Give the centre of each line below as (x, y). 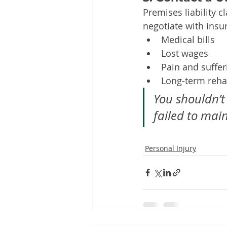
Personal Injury (171, 148)
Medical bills (188, 39)
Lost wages (185, 53)
